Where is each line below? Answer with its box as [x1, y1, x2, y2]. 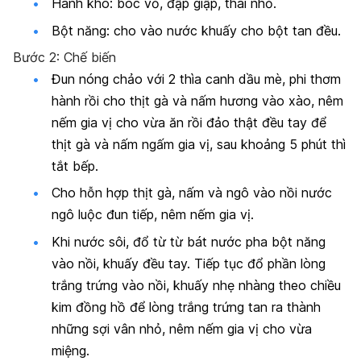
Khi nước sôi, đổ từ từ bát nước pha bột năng [52, 233, 326, 250]
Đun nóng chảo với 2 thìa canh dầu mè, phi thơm [52, 70, 341, 87]
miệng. [52, 342, 89, 359]
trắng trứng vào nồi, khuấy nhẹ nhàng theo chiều [52, 276, 341, 293]
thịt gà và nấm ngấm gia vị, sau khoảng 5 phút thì [52, 135, 346, 152]
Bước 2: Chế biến [13, 48, 116, 65]
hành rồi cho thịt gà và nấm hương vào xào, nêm [52, 92, 343, 109]
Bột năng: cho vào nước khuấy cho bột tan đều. [52, 22, 341, 39]
